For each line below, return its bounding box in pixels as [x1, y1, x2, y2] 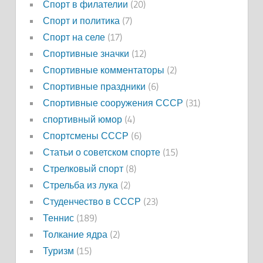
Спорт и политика [42, 15, 120, 27]
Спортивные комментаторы [42, 64, 164, 76]
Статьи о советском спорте [42, 146, 160, 159]
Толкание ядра [42, 228, 107, 241]
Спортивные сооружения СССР [42, 97, 183, 109]
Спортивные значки [42, 48, 129, 60]
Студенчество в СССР [42, 195, 141, 208]
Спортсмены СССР [42, 130, 129, 142]
